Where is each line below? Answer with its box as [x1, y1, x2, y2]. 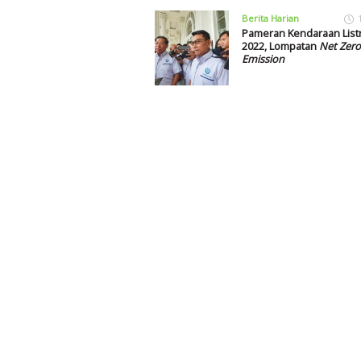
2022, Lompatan [241, 39, 319, 54]
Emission [241, 52, 284, 67]
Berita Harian [241, 12, 299, 25]
